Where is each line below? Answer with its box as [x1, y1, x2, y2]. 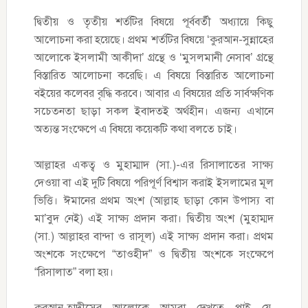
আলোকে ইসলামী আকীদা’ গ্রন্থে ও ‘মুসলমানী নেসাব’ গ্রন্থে [34, 51, 274, 65]
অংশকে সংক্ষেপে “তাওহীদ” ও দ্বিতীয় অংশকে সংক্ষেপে [34, 247, 274, 261]
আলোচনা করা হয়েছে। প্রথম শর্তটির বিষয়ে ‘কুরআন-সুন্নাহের [34, 33, 274, 47]
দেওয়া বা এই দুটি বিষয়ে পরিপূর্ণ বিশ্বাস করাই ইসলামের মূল [34, 176, 274, 190]
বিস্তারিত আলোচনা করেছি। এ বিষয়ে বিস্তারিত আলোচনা [34, 69, 274, 82]
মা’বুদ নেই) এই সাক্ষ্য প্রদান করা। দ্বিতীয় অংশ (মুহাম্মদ [34, 212, 274, 225]
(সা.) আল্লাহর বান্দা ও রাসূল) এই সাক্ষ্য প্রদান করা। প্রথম [34, 230, 274, 243]
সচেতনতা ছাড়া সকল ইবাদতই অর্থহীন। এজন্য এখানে [34, 104, 274, 118]
